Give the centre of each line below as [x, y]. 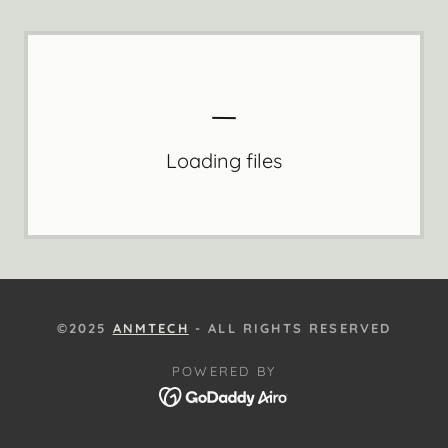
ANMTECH [150, 328]
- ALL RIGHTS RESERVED [290, 328]
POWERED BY [224, 371]
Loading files [224, 160]
